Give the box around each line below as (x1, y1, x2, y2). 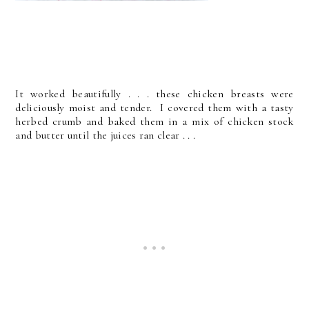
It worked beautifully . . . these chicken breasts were (15, 86, 294, 101)
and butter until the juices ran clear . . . (15, 128, 196, 142)
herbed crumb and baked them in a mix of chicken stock (15, 114, 294, 128)
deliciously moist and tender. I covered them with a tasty (15, 100, 294, 114)
